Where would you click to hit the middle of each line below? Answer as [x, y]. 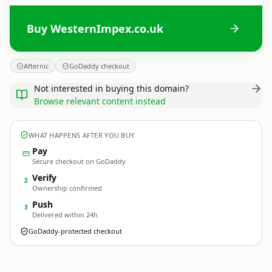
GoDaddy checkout [99, 66]
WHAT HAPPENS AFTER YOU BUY [82, 135]
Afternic [36, 66]
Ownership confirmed [67, 188]
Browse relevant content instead [100, 101]
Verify [44, 178]
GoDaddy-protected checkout [75, 231]
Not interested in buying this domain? [111, 88]
